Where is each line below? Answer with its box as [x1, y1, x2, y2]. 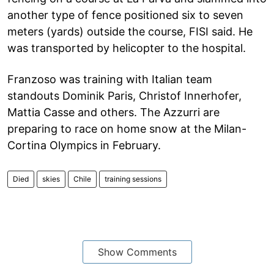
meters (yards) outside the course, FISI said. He [7, 24, 253, 38]
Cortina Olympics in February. [7, 138, 161, 152]
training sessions [105, 174, 161, 183]
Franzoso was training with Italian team [7, 72, 212, 86]
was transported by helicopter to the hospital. [7, 41, 246, 54]
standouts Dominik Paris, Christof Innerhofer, [7, 89, 242, 102]
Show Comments [97, 245, 177, 258]
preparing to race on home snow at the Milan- [7, 122, 246, 135]
